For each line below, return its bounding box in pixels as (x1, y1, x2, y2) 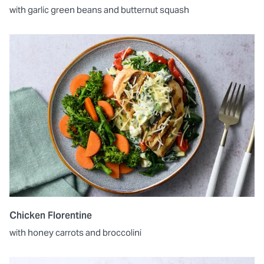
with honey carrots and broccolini (9, 227, 141, 239)
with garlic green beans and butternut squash (9, 4, 189, 15)
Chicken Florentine (9, 209, 92, 222)
